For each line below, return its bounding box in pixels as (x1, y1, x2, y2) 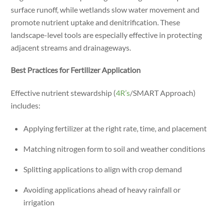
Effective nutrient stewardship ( (11, 88, 116, 98)
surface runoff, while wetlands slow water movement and (11, 4, 200, 14)
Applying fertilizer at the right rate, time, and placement (23, 124, 207, 133)
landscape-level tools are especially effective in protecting (11, 30, 202, 39)
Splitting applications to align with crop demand (23, 164, 182, 174)
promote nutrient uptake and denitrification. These (11, 17, 181, 27)
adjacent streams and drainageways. (11, 42, 131, 52)
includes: (11, 101, 41, 110)
